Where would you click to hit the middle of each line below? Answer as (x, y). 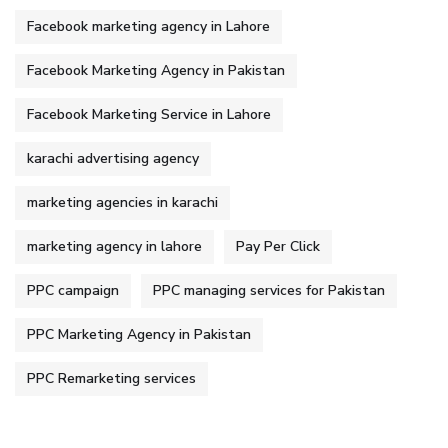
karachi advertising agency (113, 159)
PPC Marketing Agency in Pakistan (139, 335)
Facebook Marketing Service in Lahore (149, 115)
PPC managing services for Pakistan (269, 291)
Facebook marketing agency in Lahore (148, 27)
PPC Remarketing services (111, 379)
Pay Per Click (278, 247)
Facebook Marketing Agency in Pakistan (156, 71)
